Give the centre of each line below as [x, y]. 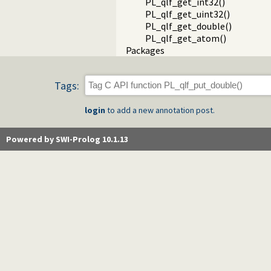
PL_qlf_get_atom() [186, 38]
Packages [145, 51]
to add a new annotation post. [160, 110]
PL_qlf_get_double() [188, 26]
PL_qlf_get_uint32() [188, 14]
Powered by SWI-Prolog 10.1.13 [67, 139]
